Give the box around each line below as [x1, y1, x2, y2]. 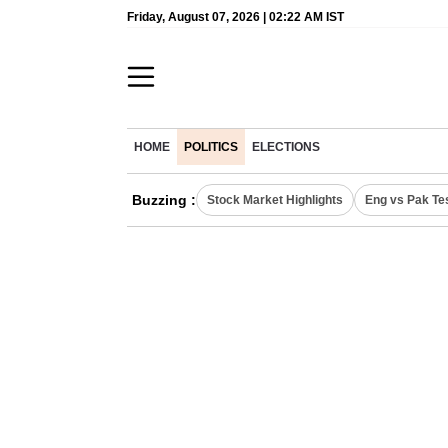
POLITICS [184, 141, 238, 153]
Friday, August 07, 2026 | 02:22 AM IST [127, 10, 344, 24]
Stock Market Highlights [207, 193, 343, 207]
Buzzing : [132, 192, 196, 208]
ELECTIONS [252, 141, 320, 153]
